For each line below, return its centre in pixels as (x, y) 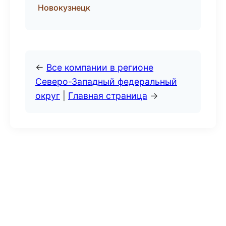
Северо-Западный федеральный (106, 81)
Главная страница (108, 96)
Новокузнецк (64, 8)
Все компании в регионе (100, 67)
